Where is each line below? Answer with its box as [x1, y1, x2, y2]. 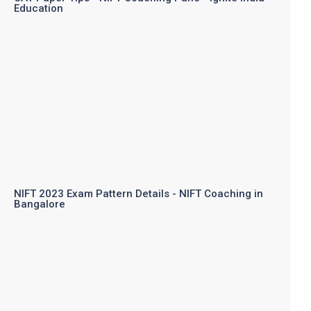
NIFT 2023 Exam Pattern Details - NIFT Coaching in [14, 187, 263, 201]
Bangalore [14, 198, 65, 211]
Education [14, 1, 63, 15]
